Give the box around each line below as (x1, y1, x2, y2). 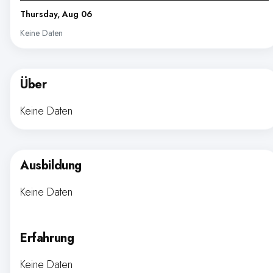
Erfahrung (20, 229, 74, 247)
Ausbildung (20, 157, 82, 174)
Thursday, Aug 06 (20, 8, 93, 20)
